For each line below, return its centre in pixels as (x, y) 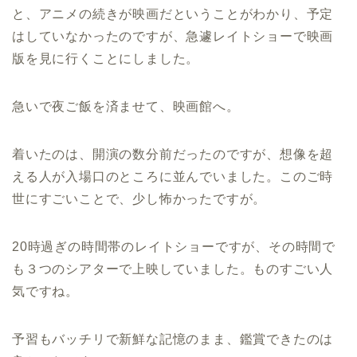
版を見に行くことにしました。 (106, 59)
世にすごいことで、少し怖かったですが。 (139, 199)
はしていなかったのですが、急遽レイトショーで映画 (173, 36)
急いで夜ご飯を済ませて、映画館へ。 (126, 106)
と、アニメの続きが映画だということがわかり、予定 (173, 14)
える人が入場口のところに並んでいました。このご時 (173, 177)
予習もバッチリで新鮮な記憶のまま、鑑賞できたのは (173, 339)
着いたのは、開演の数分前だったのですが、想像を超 (173, 154)
